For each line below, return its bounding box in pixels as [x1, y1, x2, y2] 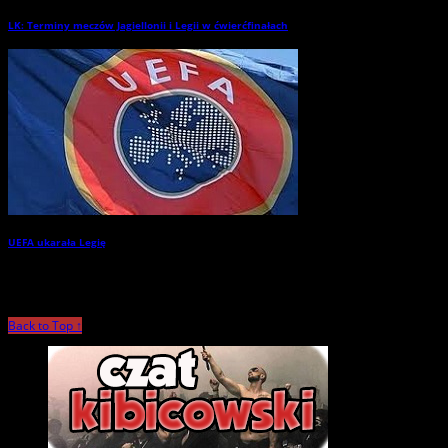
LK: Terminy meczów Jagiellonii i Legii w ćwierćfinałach [8, 18, 288, 32]
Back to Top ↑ [8, 316, 82, 334]
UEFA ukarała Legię [8, 235, 106, 250]
